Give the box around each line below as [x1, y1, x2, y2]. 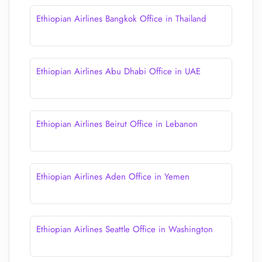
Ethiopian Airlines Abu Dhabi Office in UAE [36, 65, 201, 78]
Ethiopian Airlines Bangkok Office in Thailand [36, 12, 206, 25]
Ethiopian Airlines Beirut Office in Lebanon [36, 118, 198, 130]
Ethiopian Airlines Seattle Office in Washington [36, 223, 213, 236]
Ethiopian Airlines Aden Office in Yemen [36, 170, 189, 183]
